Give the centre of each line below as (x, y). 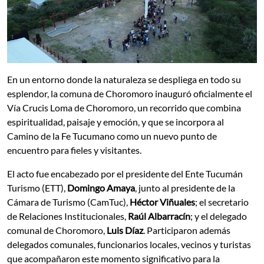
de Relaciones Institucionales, (67, 216)
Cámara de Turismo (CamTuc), (68, 202)
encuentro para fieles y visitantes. (74, 150)
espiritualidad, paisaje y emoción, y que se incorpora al (115, 122)
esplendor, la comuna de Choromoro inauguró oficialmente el (130, 94)
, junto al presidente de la (185, 188)
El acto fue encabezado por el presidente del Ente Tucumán (125, 174)
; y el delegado (219, 216)
